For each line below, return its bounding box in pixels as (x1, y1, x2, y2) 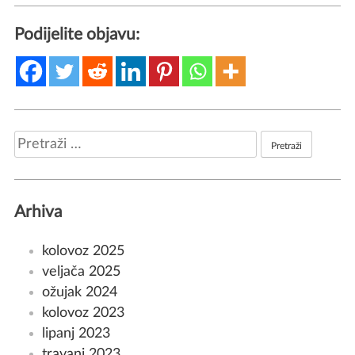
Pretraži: (13, 133, 67, 147)
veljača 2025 (41, 264, 120, 278)
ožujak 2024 (41, 284, 117, 299)
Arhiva (13, 204, 62, 221)
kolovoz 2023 (41, 305, 124, 319)
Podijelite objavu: (13, 25, 139, 43)
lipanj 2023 (41, 326, 110, 340)
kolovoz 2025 (41, 243, 124, 258)
